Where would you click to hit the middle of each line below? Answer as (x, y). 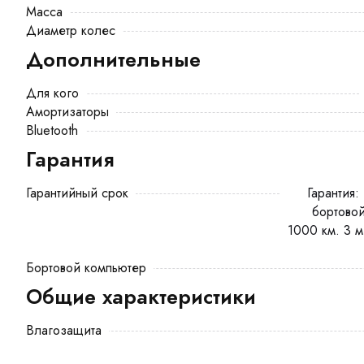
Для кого (52, 93)
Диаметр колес (71, 30)
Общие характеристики (141, 297)
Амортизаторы (67, 112)
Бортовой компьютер (86, 268)
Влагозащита (64, 330)
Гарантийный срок (77, 193)
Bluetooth (52, 130)
